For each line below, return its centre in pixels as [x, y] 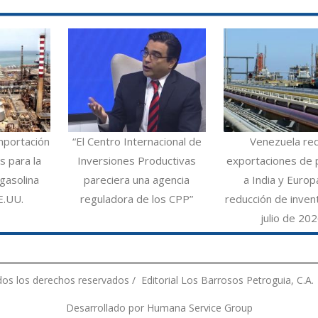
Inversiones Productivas [137, 160]
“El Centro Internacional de [137, 141]
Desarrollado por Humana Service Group [159, 307]
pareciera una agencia [137, 179]
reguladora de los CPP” [137, 198]
